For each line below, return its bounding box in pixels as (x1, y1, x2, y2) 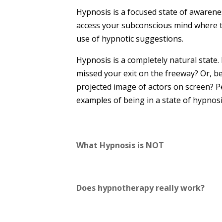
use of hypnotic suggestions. (76, 33, 184, 44)
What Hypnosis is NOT (76, 140, 165, 151)
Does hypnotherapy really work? (76, 182, 205, 193)
